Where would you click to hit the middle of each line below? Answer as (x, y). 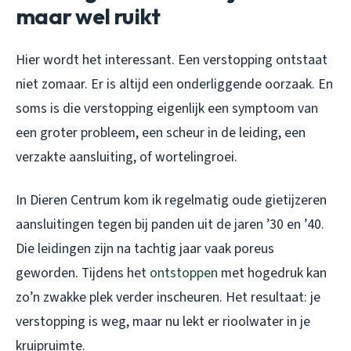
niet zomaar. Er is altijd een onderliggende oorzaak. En (174, 85)
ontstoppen (184, 273)
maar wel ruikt (88, 16)
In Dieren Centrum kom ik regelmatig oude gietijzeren (171, 201)
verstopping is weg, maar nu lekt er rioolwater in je (163, 322)
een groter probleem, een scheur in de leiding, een (161, 133)
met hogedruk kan (272, 273)
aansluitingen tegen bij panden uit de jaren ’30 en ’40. (170, 225)
